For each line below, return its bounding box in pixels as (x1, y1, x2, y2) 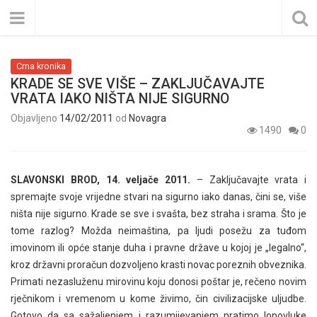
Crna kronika (16, 61, 66, 71)
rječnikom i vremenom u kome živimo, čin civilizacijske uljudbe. (11, 293, 306, 304)
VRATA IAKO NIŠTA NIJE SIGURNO (11, 91, 229, 107)
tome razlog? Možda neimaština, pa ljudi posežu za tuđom (11, 225, 306, 236)
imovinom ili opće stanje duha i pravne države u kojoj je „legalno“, (11, 242, 306, 253)
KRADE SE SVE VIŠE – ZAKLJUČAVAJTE (11, 76, 265, 92)
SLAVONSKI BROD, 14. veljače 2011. (11, 174, 190, 185)
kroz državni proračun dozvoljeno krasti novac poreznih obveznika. (11, 259, 306, 270)
